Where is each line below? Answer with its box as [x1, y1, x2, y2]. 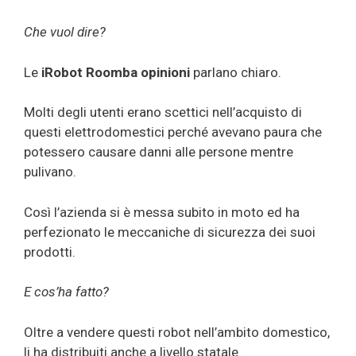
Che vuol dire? [24, 24, 106, 41]
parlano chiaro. [190, 64, 281, 80]
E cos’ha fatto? [24, 284, 109, 300]
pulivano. [24, 164, 76, 180]
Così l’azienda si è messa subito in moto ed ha [24, 203, 300, 220]
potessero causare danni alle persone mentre [24, 144, 293, 161]
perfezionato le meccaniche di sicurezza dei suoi [24, 223, 315, 240]
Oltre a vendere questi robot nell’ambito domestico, [24, 323, 330, 340]
